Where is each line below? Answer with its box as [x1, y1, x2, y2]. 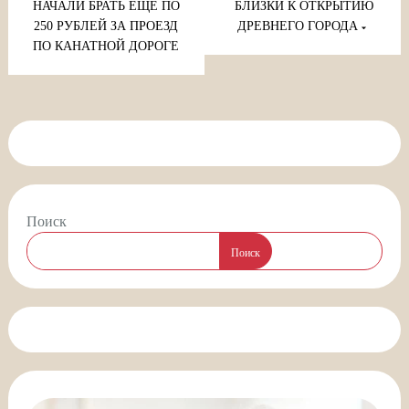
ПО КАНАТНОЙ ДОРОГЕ [33, 39, 180, 54]
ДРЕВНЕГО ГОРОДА [237, 19, 359, 34]
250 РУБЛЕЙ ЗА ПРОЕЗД [34, 19, 179, 34]
